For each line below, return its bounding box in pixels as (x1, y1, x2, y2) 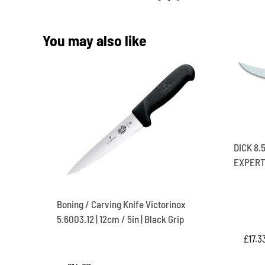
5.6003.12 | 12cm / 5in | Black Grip (57, 212, 184, 225)
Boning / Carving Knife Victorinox (57, 198, 186, 210)
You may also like (43, 30, 147, 49)
